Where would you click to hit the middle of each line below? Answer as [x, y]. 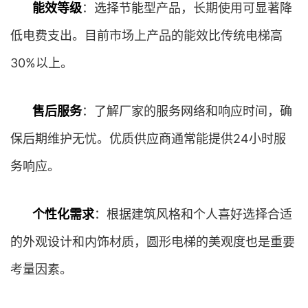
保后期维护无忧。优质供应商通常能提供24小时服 [148, 139]
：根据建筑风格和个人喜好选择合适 [193, 214]
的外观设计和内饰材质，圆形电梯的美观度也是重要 [153, 242]
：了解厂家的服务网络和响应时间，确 [187, 111]
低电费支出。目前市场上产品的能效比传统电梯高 [146, 35]
